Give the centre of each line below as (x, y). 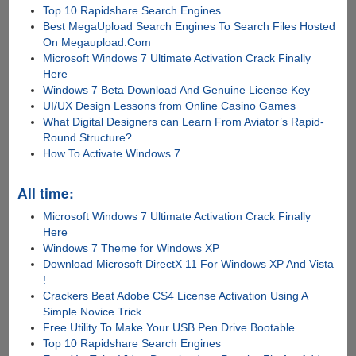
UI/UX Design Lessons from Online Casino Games (170, 106)
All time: (45, 193)
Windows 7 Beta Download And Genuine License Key (177, 90)
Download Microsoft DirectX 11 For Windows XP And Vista (189, 264)
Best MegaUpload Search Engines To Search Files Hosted (190, 27)
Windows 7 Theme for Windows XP (132, 248)
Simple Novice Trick (93, 312)
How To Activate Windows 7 (112, 154)
